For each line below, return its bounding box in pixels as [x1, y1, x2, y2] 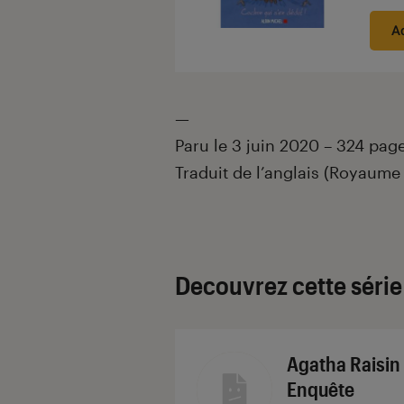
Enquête [287, 377, 354, 401]
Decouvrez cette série [175, 271, 402, 300]
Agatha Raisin [287, 352, 400, 376]
